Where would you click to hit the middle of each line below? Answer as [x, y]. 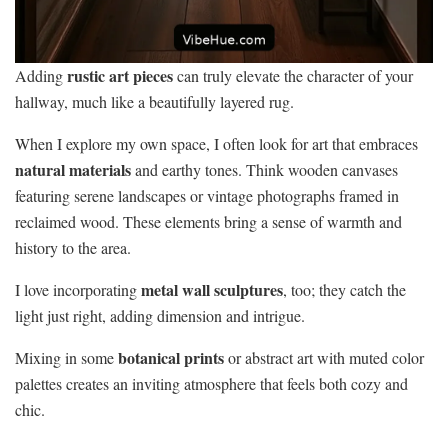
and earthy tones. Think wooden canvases [264, 169]
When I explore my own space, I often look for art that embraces [216, 143]
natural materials [73, 169]
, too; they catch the [344, 289]
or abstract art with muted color [324, 357]
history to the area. [73, 247]
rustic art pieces [120, 75]
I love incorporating [78, 289]
